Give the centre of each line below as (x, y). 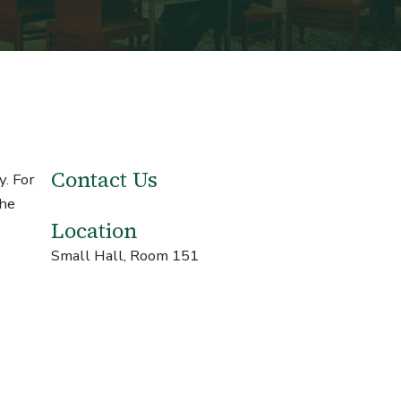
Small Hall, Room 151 (127, 256)
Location (94, 231)
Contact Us (105, 180)
